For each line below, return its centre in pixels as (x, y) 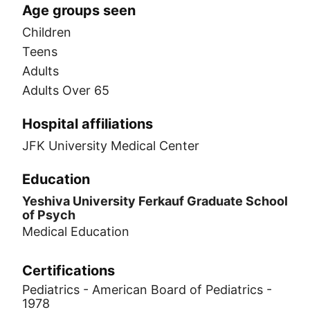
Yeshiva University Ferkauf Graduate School (155, 201)
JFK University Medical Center (111, 146)
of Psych (49, 215)
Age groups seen (79, 10)
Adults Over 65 (66, 90)
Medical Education (76, 231)
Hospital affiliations (88, 124)
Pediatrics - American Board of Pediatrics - (147, 290)
